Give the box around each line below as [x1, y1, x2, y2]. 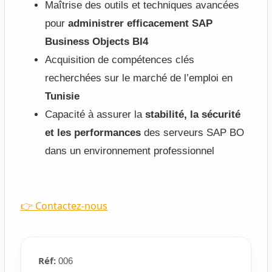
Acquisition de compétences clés [44, 53, 194, 66]
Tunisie [44, 90, 80, 102]
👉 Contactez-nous [20, 199, 107, 212]
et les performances [44, 126, 141, 138]
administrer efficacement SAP [67, 17, 212, 29]
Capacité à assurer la [44, 108, 145, 120]
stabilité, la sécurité [144, 108, 240, 120]
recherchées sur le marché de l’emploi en [44, 72, 233, 84]
